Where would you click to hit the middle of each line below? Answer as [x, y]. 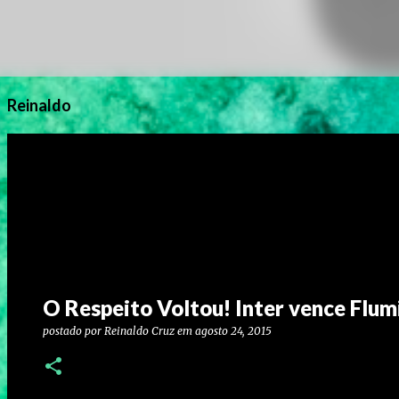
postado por [73, 331]
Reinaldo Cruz [139, 331]
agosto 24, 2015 [233, 331]
